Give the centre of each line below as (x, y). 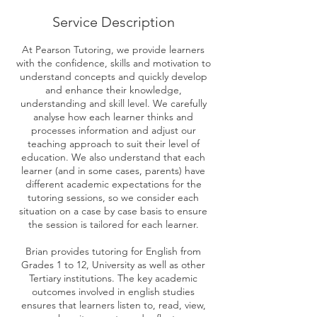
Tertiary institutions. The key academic (113, 278)
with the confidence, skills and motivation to (113, 63)
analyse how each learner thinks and (113, 117)
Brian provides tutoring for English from (113, 251)
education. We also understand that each (113, 157)
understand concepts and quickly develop (113, 76)
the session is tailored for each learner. (113, 224)
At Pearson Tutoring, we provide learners (113, 50)
